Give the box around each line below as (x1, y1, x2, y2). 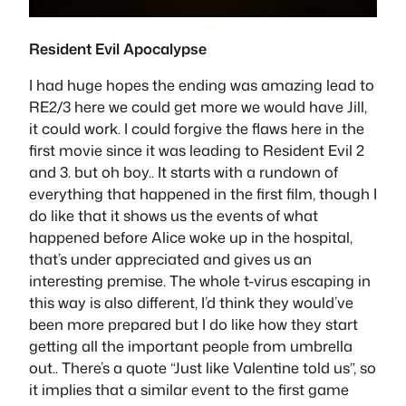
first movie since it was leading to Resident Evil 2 (29, 140, 364, 161)
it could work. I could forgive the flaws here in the (29, 118, 364, 140)
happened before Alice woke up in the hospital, (29, 227, 353, 248)
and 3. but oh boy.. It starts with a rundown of (29, 161, 338, 183)
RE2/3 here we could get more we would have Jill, (29, 96, 367, 118)
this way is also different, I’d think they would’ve (29, 292, 353, 314)
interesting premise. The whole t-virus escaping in (29, 270, 371, 292)
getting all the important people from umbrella (29, 335, 353, 357)
